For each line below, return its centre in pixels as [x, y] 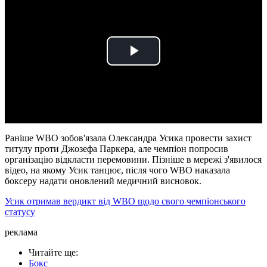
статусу [20, 212]
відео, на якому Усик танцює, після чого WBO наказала [117, 170]
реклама [21, 232]
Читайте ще [52, 253]
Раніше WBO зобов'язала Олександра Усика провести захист [128, 138]
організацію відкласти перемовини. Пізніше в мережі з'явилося [133, 160]
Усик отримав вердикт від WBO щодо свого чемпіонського [125, 201]
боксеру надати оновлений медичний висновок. [103, 181]
